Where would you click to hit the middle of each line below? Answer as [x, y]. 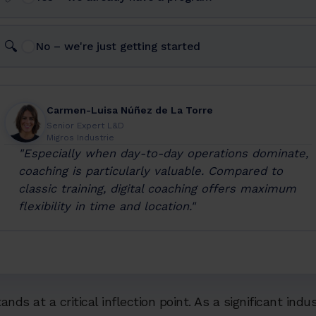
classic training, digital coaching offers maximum [157, 188]
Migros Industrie [80, 137]
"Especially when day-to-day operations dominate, [163, 153]
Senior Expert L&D [85, 125]
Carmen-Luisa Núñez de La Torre [129, 110]
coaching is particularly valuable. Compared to [150, 171]
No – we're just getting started [117, 46]
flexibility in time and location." [107, 206]
